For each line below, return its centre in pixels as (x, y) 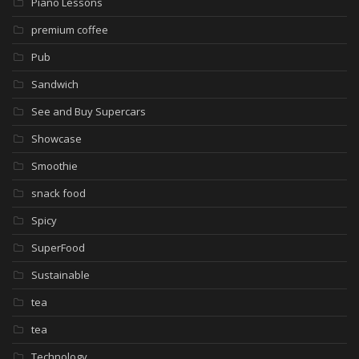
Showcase (56, 139)
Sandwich (55, 85)
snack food (58, 194)
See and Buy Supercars (89, 112)
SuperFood (58, 248)
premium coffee (70, 30)
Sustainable (61, 275)
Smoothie (54, 166)
